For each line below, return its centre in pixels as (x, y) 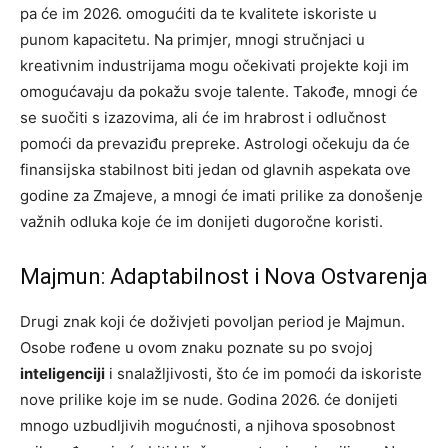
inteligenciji (62, 373)
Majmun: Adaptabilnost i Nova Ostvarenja (224, 276)
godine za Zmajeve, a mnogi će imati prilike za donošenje (221, 195)
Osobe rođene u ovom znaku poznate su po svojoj (196, 347)
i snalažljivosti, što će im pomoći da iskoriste (263, 373)
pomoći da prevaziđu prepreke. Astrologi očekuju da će (215, 143)
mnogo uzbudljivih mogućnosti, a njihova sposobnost (207, 425)
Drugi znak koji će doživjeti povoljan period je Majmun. (212, 321)
